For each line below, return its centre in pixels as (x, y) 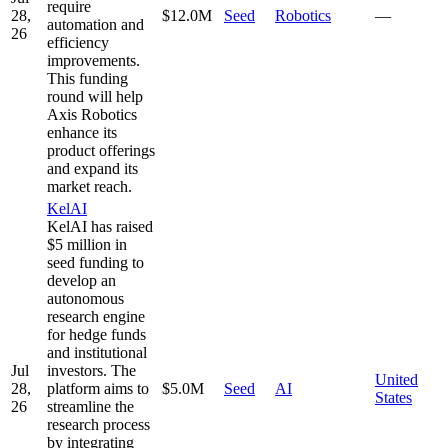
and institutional (97, 352)
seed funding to (95, 262)
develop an (81, 280)
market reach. (89, 186)
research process (98, 424)
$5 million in (87, 244)
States (393, 397)
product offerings (101, 150)
